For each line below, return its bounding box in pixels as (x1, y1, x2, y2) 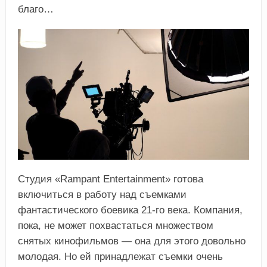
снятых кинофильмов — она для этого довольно (17, 235, 246, 247)
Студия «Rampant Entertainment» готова (17, 173, 203, 185)
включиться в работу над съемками (17, 188, 187, 200)
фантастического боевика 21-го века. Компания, (17, 204, 243, 216)
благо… (17, 4, 54, 15)
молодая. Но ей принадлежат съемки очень (17, 250, 223, 262)
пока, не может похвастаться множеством (17, 219, 213, 231)
